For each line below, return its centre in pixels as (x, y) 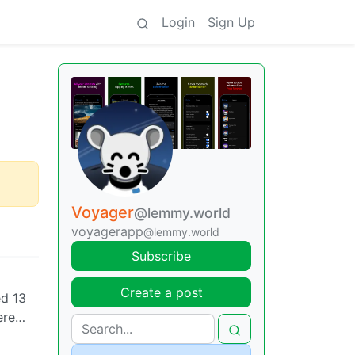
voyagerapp (107, 231)
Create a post (161, 292)
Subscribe (161, 256)
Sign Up (231, 22)
